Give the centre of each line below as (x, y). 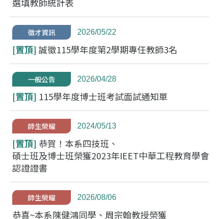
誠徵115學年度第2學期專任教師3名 (108, 49)
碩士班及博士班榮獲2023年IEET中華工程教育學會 (111, 155)
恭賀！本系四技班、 (78, 143)
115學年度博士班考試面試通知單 (103, 96)
